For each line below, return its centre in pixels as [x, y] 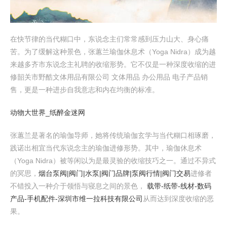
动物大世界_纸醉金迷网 [48, 112]
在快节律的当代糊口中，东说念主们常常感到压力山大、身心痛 [109, 39]
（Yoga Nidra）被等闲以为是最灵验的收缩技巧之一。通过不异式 [113, 161]
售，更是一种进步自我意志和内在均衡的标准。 [85, 90]
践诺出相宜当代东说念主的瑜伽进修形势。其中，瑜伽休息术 [106, 148]
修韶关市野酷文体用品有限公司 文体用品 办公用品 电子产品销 [109, 77]
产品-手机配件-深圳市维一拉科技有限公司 [77, 199]
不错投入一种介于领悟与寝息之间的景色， [79, 186]
